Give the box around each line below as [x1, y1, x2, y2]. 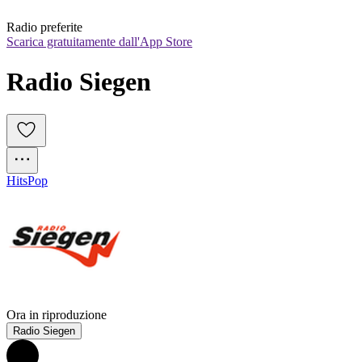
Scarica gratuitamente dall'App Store [6, 35, 192, 49]
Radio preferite [6, 20, 82, 35]
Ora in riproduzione [6, 308, 107, 322]
